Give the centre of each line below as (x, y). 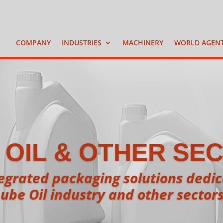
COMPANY (33, 43)
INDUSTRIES (81, 43)
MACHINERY (143, 43)
